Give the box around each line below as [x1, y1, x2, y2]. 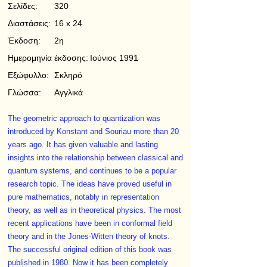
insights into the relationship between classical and [8, 154, 183, 162]
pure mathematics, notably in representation [8, 193, 159, 201]
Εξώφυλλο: [8, 70, 49, 80]
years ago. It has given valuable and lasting [8, 141, 158, 149]
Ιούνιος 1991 [90, 53, 138, 63]
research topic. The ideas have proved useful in [8, 180, 172, 188]
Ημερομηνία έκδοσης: [8, 53, 88, 63]
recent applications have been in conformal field [8, 219, 172, 228]
